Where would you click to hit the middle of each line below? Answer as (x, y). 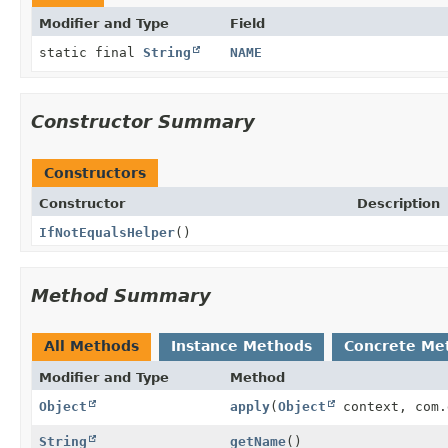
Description (398, 203)
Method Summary (121, 295)
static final (91, 52)
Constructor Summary (143, 121)
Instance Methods (241, 345)
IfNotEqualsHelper (107, 232)
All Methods (91, 345)
